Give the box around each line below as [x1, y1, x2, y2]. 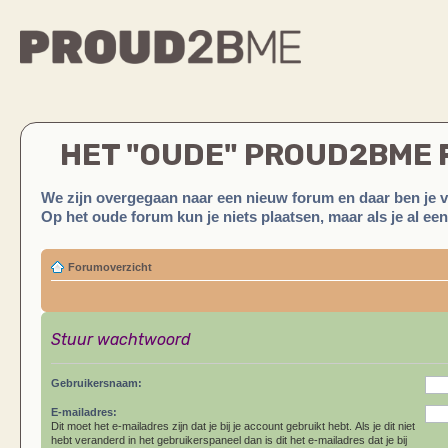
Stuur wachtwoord [51, 329, 191, 349]
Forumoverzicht [68, 260, 152, 273]
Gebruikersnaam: [51, 376, 142, 389]
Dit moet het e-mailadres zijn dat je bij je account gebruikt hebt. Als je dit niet [51, 419, 415, 432]
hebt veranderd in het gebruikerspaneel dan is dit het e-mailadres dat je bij [51, 433, 407, 446]
